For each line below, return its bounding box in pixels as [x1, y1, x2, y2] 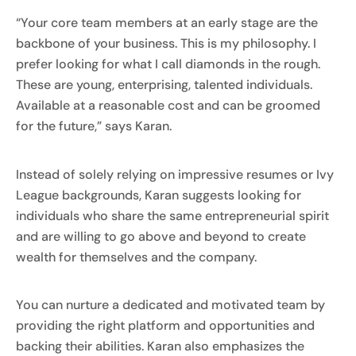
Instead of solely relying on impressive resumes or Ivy [16, 165, 334, 183]
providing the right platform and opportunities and [16, 317, 315, 335]
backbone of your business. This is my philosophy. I [16, 35, 316, 52]
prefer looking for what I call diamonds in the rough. [16, 56, 320, 73]
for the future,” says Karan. [16, 118, 172, 135]
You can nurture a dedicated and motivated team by [16, 296, 325, 314]
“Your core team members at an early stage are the [16, 14, 318, 32]
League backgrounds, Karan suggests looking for [16, 186, 301, 203]
